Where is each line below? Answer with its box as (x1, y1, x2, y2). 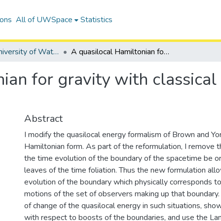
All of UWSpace (15, 14, 73, 25)
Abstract (24, 112, 63, 125)
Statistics (80, 14, 112, 25)
